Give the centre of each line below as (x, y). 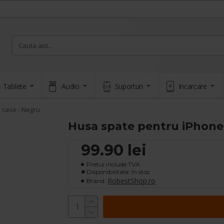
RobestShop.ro (131, 181)
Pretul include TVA (113, 164)
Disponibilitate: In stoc (118, 172)
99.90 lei (114, 150)
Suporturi (129, 86)
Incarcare (192, 86)
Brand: (96, 180)
